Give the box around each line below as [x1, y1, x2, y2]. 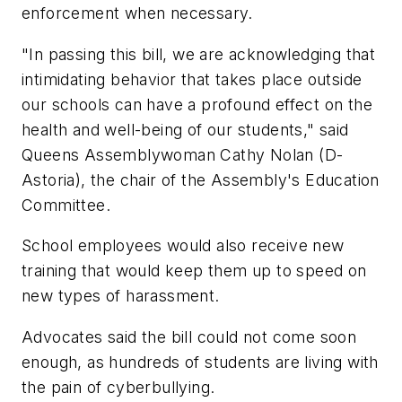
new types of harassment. [22, 286, 220, 306]
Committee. [22, 195, 111, 214]
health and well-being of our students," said [22, 119, 349, 139]
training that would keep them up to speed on [22, 261, 367, 281]
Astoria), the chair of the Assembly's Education [22, 170, 380, 189]
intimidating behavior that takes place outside [22, 69, 363, 89]
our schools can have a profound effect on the [22, 94, 372, 114]
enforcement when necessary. [22, 4, 253, 23]
